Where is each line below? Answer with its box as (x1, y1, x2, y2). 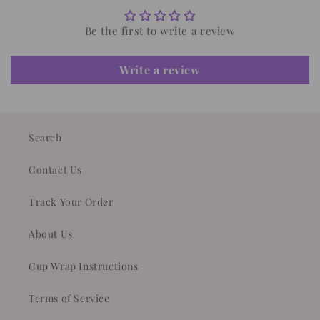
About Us (29, 227, 73, 241)
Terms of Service (29, 291, 110, 305)
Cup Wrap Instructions (29, 259, 139, 273)
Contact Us (29, 163, 82, 176)
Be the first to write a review (84, 24, 236, 38)
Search (29, 131, 62, 144)
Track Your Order (29, 195, 114, 209)
